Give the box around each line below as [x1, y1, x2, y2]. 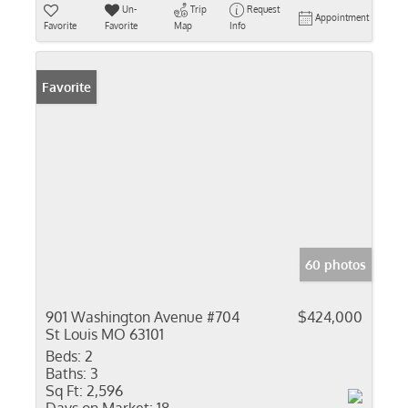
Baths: [46, 364, 87, 382]
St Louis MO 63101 [46, 325, 164, 343]
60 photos [305, 257, 366, 272]
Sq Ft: [46, 382, 83, 400]
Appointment [315, 12, 369, 23]
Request [246, 4, 280, 15]
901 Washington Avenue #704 [46, 308, 240, 326]
